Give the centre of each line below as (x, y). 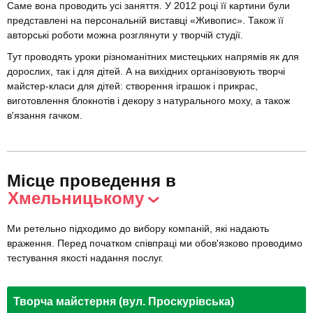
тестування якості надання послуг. (85, 258)
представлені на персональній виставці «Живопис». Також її (145, 21)
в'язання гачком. (46, 116)
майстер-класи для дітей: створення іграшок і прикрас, (132, 86)
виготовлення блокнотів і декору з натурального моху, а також (148, 101)
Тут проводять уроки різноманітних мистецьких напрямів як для (153, 57)
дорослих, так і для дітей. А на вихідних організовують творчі (146, 72)
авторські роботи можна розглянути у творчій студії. (125, 35)
